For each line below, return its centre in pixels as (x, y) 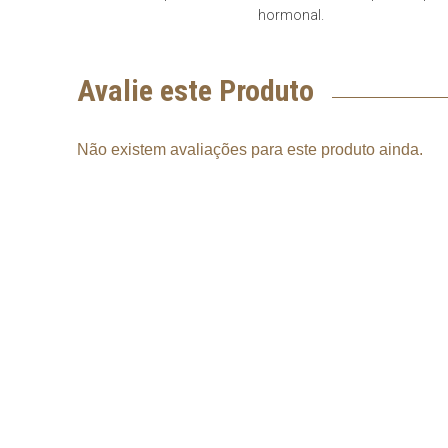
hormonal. (291, 15)
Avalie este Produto (195, 90)
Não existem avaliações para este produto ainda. (250, 149)
